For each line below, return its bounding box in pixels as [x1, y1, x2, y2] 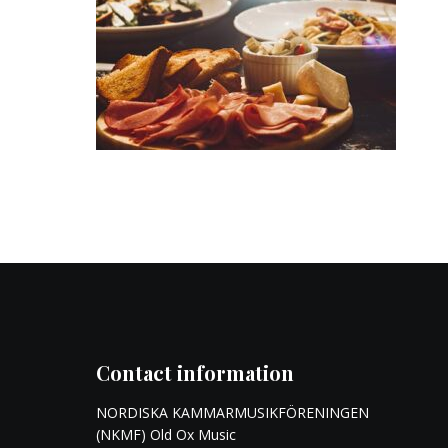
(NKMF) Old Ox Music [96, 425, 236, 445]
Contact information [96, 359, 294, 387]
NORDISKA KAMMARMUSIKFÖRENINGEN [96, 403, 369, 423]
